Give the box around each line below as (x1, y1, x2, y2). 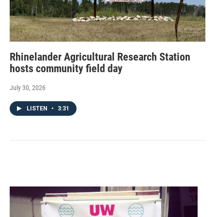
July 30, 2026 (10, 83, 46, 92)
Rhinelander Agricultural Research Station (10, 50, 190, 63)
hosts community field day (10, 62, 123, 75)
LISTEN (27, 105, 49, 112)
